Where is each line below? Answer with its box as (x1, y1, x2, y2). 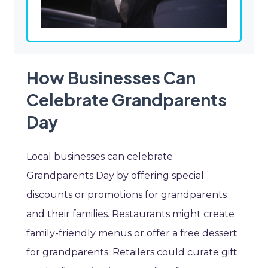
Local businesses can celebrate (26, 151, 173, 163)
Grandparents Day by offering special (26, 170, 204, 182)
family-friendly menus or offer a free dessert (26, 227, 237, 239)
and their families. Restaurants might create (26, 208, 234, 220)
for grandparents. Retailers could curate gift (26, 246, 237, 258)
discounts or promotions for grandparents (26, 189, 227, 201)
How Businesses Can (26, 67, 196, 89)
